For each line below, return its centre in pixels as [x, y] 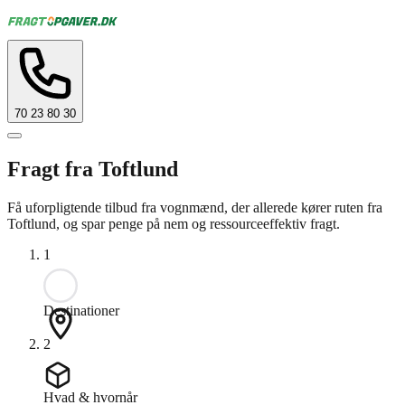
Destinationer [81, 310]
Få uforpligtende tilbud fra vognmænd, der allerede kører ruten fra [195, 207]
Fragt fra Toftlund [93, 169]
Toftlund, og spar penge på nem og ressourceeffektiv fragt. [174, 223]
